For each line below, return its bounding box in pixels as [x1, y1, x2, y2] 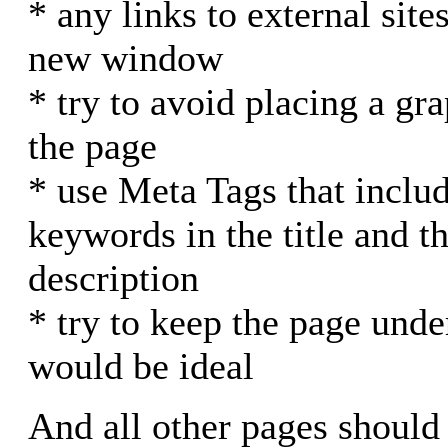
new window [28, 36, 223, 79]
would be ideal [28, 344, 254, 387]
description [28, 256, 199, 299]
